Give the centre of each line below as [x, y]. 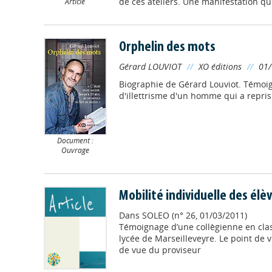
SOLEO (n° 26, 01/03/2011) [194, 215]
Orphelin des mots [167, 47]
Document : [75, 140]
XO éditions [220, 66]
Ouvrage [75, 150]
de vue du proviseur [160, 250]
